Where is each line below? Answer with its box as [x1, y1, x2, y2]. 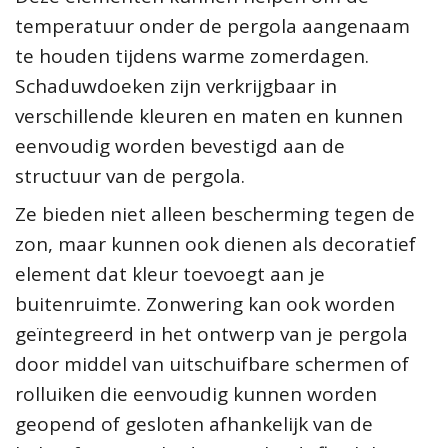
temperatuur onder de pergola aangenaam [15, 12, 410, 39]
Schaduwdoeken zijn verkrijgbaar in [15, 72, 337, 99]
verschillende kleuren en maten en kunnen [15, 102, 403, 129]
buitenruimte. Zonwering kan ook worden [15, 290, 395, 317]
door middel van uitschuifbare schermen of [15, 350, 409, 377]
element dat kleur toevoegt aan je [15, 260, 325, 287]
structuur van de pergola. [15, 162, 245, 189]
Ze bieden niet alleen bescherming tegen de [15, 200, 415, 227]
